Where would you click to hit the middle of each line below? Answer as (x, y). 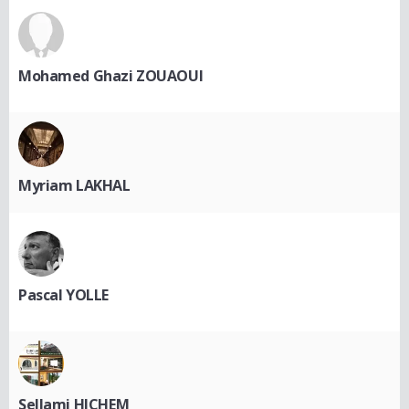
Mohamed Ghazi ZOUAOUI (111, 76)
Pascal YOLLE (63, 295)
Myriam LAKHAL (74, 186)
